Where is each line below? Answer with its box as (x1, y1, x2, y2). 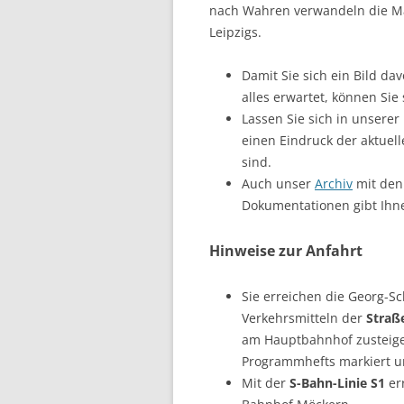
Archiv (315, 175, 353, 192)
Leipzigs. (209, 23, 262, 41)
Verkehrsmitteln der (242, 309, 366, 326)
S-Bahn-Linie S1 (286, 374, 385, 391)
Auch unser (242, 175, 315, 192)
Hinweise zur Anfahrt (209, 241, 363, 261)
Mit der (242, 374, 286, 391)
